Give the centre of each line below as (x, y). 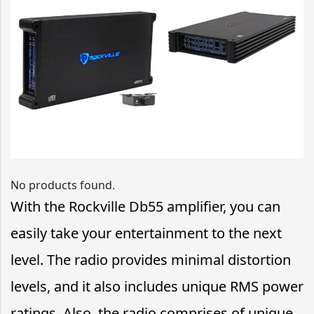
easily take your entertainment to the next (146, 233)
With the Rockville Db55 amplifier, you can (145, 206)
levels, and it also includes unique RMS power (157, 286)
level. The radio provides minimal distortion (151, 259)
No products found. (63, 185)
